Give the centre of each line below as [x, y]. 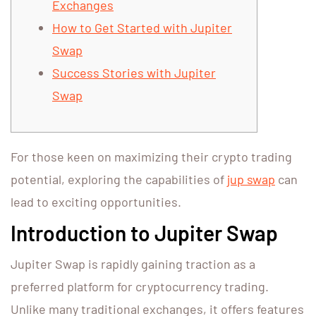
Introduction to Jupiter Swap [144, 233]
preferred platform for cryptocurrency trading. [140, 287]
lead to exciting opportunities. [96, 202]
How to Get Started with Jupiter [142, 28]
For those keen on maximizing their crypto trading [151, 157]
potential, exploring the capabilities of [119, 180]
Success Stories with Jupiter [134, 73]
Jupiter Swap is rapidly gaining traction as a [133, 264]
